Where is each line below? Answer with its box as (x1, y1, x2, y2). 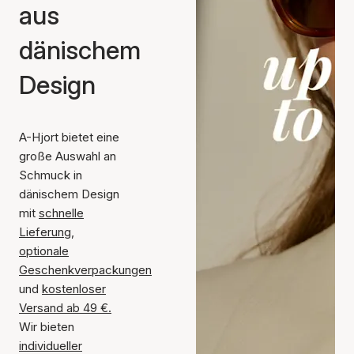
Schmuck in (19, 168, 82, 183)
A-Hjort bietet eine (19, 130, 119, 145)
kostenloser (42, 281, 106, 296)
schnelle (39, 205, 84, 220)
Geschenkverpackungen (19, 262, 152, 277)
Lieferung (19, 224, 71, 239)
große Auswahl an (19, 149, 116, 164)
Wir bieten (19, 319, 74, 334)
